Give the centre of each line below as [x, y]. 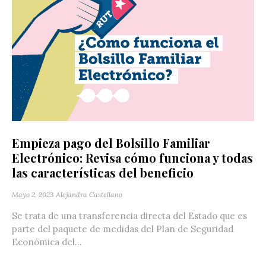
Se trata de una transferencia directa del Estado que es [129, 216]
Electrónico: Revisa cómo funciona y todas [132, 157]
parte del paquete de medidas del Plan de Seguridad [123, 229]
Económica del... [47, 242]
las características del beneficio [103, 172]
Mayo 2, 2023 [33, 194]
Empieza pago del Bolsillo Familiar [111, 142]
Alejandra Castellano [89, 194]
